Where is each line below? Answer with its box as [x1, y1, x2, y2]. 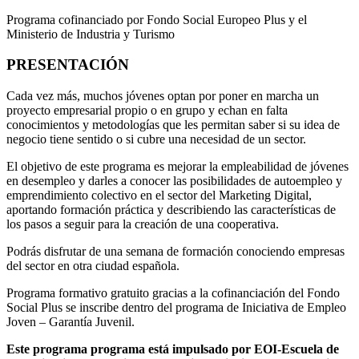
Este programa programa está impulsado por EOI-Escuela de [6, 341, 339, 356]
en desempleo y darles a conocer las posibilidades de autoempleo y [6, 173, 342, 188]
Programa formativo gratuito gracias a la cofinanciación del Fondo [6, 285, 340, 300]
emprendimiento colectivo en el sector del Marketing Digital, [6, 188, 312, 202]
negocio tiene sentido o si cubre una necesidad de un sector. [6, 131, 306, 146]
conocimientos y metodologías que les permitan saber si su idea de [6, 117, 340, 131]
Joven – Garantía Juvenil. [6, 314, 135, 329]
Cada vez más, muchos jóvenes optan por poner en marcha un [6, 88, 319, 103]
